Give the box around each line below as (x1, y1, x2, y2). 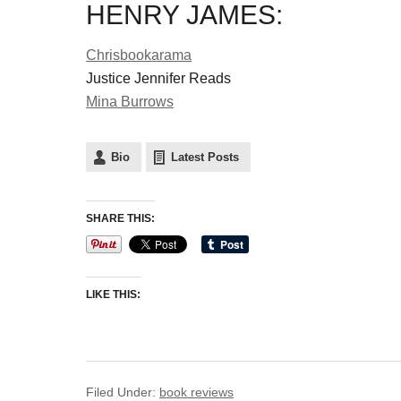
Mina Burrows (86, 94, 174, 109)
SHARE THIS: (86, 212, 155, 225)
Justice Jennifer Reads (86, 71, 231, 86)
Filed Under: (86, 385, 159, 399)
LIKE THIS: (86, 288, 141, 301)
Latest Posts (171, 150, 239, 164)
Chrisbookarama (86, 47, 192, 63)
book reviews (159, 385, 234, 399)
